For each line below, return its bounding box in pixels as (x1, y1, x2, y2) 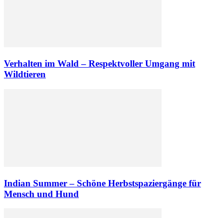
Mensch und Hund (4, 188, 79, 199)
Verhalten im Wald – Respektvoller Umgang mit (4, 58, 195, 69)
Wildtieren (4, 69, 46, 80)
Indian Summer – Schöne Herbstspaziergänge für (4, 178, 201, 188)
